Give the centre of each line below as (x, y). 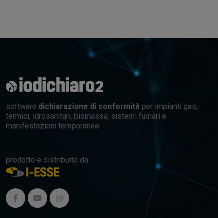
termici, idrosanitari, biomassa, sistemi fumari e (86, 116)
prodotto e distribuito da (47, 160)
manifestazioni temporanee (53, 126)
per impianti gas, (169, 106)
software (22, 106)
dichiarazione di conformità (89, 106)
